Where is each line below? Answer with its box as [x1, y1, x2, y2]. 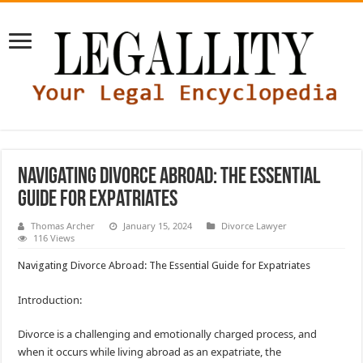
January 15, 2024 [123, 220, 193, 233]
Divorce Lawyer [221, 220, 288, 233]
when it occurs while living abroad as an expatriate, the [18, 344, 282, 360]
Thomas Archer [31, 220, 96, 233]
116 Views [33, 232, 75, 245]
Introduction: [18, 293, 83, 308]
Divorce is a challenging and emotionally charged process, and [18, 327, 318, 342]
